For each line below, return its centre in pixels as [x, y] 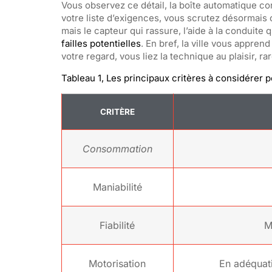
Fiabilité [117, 225]
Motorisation [117, 263]
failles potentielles [101, 43]
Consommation [117, 148]
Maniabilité [117, 187]
